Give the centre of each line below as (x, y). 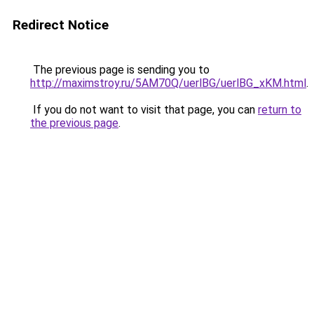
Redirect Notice (61, 25)
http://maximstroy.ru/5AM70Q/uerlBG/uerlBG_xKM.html (168, 83)
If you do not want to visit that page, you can (144, 110)
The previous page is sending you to (120, 70)
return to (280, 110)
